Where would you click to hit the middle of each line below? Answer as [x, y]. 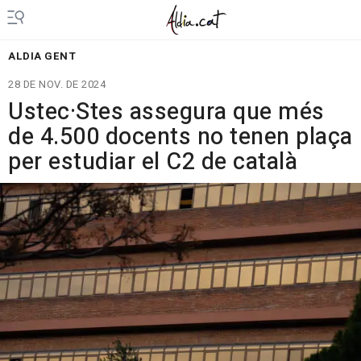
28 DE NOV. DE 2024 [57, 84]
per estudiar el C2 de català [153, 162]
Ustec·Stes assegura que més [166, 112]
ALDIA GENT [42, 56]
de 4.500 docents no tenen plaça [180, 137]
